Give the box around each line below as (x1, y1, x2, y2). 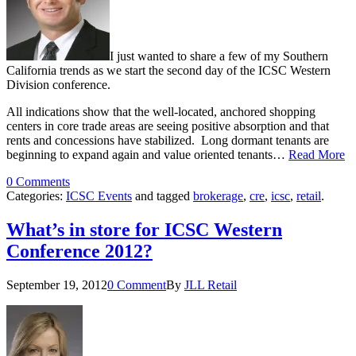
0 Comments (6, 174, 70, 188)
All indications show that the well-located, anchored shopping (6, 104, 315, 118)
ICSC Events (66, 188, 132, 203)
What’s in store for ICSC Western (6, 219, 282, 240)
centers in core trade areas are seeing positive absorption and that (6, 118, 329, 133)
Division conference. (6, 77, 114, 91)
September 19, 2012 (6, 277, 107, 292)
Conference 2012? (6, 240, 153, 261)
